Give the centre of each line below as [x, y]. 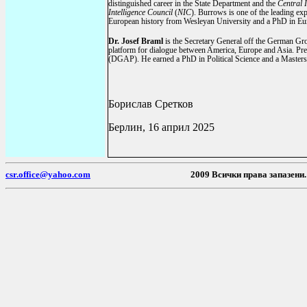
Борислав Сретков [151, 104]
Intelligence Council [140, 12]
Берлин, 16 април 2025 [161, 127]
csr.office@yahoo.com [48, 174]
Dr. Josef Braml [136, 41]
